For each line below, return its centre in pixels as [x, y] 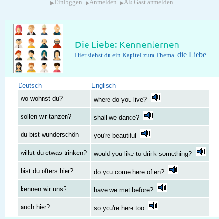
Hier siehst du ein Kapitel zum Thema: [126, 55]
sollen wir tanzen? [46, 117]
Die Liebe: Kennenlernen [127, 44]
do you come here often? [129, 172]
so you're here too [119, 208]
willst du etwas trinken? [54, 153]
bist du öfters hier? [47, 171]
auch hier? [35, 207]
